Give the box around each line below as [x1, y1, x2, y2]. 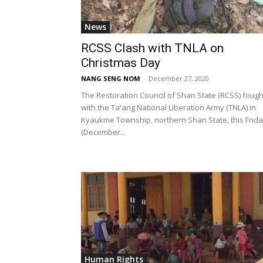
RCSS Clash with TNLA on [81, 41, 224, 56]
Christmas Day [81, 56, 160, 70]
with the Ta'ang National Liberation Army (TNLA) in [81, 102, 256, 113]
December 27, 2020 [149, 74, 209, 83]
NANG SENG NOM [81, 74, 140, 83]
